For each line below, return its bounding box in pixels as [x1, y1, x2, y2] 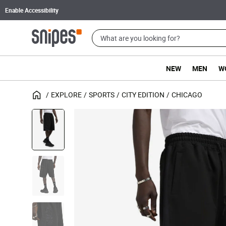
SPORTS [89, 90, 115, 99]
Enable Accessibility [5, 6, 59, 14]
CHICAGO [172, 90, 202, 99]
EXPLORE [51, 90, 82, 99]
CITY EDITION [122, 90, 164, 99]
